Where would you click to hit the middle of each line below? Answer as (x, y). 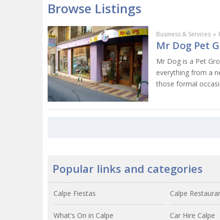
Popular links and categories (128, 168)
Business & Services (183, 34)
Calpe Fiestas (75, 193)
